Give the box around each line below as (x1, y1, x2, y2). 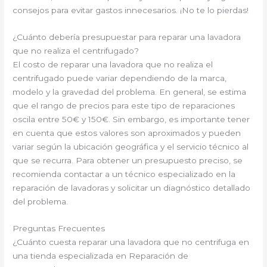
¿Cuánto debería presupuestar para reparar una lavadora (13, 32, 241, 42)
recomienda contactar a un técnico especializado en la (13, 169, 236, 179)
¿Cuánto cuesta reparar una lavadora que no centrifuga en (13, 237, 250, 247)
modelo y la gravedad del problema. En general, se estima (13, 87, 247, 97)
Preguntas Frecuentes (13, 223, 105, 233)
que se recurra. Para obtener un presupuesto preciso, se (13, 156, 243, 166)
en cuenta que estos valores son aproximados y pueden (13, 128, 241, 138)
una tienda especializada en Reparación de (13, 251, 189, 260)
